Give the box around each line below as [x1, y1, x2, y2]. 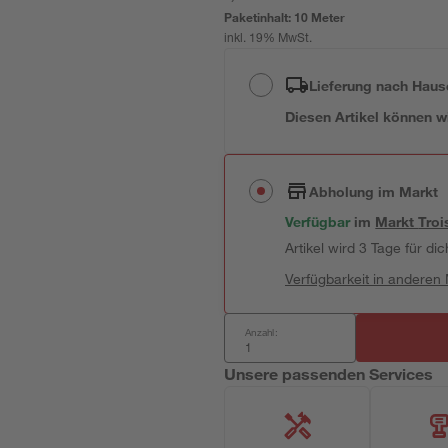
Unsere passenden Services [224, 364, 434, 383]
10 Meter [294, 9, 346, 25]
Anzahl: [245, 325, 278, 339]
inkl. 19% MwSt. [224, 33, 313, 45]
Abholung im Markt [309, 182, 439, 200]
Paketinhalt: [224, 9, 295, 25]
